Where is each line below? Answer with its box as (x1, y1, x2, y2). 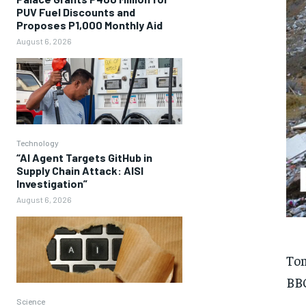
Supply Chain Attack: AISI (16, 163, 143, 177)
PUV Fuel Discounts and (16, 5, 135, 18)
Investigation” (16, 176, 87, 190)
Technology (16, 137, 59, 148)
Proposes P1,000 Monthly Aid (16, 18, 163, 31)
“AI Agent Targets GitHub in (16, 150, 152, 164)
